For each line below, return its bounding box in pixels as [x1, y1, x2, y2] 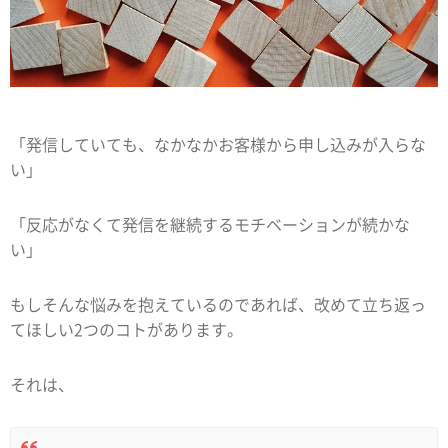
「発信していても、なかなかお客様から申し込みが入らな [10, 131, 426, 156]
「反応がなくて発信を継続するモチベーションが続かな [10, 211, 410, 236]
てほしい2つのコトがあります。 [10, 316, 243, 341]
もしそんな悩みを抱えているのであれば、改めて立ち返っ [10, 291, 426, 316]
